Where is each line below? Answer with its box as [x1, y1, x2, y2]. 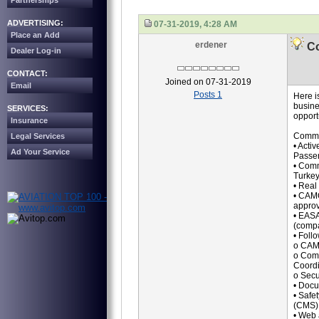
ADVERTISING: [7, 19, 63, 27]
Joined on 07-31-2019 [164, 77, 251, 87]
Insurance [11, 116, 48, 125]
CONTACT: [7, 69, 48, 78]
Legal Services [11, 132, 65, 140]
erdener [195, 40, 227, 50]
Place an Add [11, 31, 60, 39]
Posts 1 [194, 90, 222, 100]
